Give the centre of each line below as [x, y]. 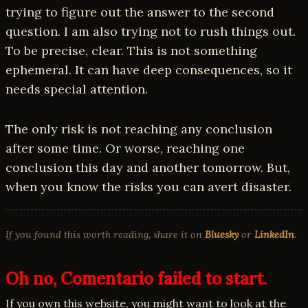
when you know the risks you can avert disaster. [148, 187]
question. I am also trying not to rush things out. [151, 32]
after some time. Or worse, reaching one [125, 148]
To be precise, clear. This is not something [131, 51]
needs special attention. [77, 89]
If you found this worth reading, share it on [105, 235]
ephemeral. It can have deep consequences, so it [149, 70]
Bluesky [222, 235]
